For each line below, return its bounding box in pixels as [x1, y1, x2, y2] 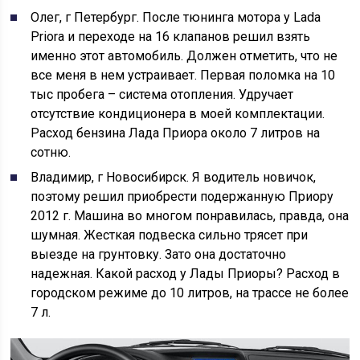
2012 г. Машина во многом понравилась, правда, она [31, 207, 350, 223]
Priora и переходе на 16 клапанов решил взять [31, 28, 311, 44]
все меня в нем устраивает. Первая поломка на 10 [31, 67, 336, 83]
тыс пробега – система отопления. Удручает [31, 86, 294, 102]
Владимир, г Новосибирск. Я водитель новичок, [31, 169, 317, 185]
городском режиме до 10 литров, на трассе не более [31, 284, 350, 301]
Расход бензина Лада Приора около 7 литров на [31, 125, 321, 141]
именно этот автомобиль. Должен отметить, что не [31, 47, 338, 63]
